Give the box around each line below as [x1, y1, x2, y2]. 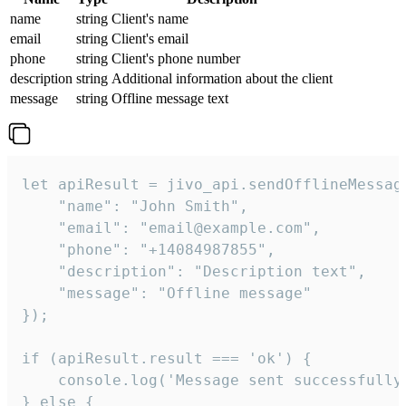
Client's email [111, 31, 188, 47]
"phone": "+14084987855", [22, 241, 275, 259]
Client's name [111, 11, 188, 27]
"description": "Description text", [22, 263, 366, 281]
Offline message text [111, 91, 228, 107]
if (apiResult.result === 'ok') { [22, 350, 312, 368]
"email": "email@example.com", [22, 219, 321, 237]
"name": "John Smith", [22, 198, 248, 216]
